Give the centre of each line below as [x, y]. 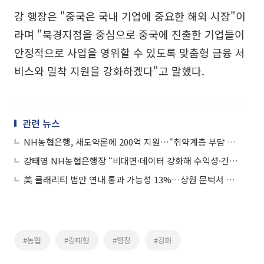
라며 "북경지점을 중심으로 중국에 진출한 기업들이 [129, 34]
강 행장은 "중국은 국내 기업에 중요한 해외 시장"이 [130, 16]
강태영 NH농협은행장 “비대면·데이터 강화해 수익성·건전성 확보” [234, 161]
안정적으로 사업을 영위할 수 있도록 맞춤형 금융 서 [130, 52]
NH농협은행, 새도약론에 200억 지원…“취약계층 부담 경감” [232, 142]
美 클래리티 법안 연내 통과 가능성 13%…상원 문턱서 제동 [231, 179]
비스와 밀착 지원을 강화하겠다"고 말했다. [109, 71]
